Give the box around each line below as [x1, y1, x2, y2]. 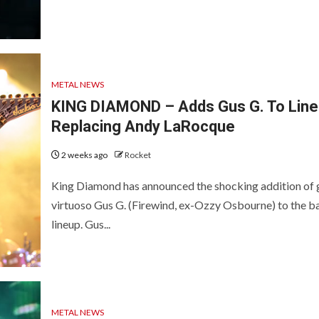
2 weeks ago [59, 150, 109, 161]
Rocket [124, 150, 151, 161]
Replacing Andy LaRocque [51, 117, 235, 136]
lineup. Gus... [51, 217, 110, 231]
